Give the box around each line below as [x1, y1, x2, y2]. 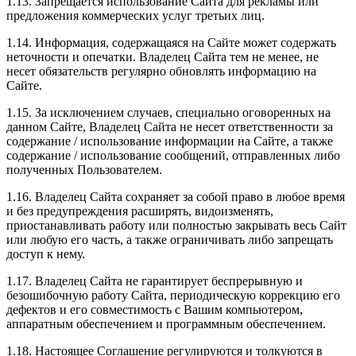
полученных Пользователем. [6, 163, 162, 177]
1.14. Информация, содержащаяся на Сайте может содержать [6, 36, 336, 50]
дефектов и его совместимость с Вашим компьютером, [6, 303, 303, 317]
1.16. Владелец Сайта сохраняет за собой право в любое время [6, 190, 345, 204]
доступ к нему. [6, 247, 85, 261]
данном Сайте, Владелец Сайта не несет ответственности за [6, 120, 333, 134]
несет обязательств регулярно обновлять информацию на [6, 64, 316, 79]
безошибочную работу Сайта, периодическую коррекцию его [6, 288, 340, 303]
